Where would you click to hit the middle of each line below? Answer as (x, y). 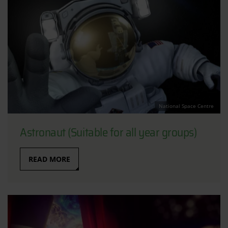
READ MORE (49, 159)
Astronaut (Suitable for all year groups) (108, 132)
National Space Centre (186, 106)
